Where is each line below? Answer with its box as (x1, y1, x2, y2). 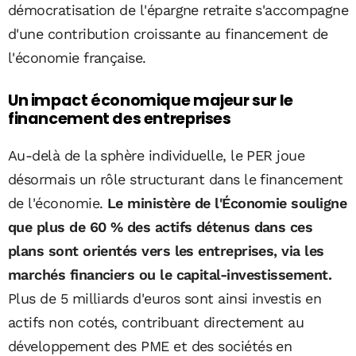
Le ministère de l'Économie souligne (103, 194, 347, 211)
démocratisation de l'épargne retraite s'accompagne (8, 2, 348, 19)
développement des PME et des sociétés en (8, 337, 292, 354)
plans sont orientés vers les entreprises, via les (8, 242, 324, 259)
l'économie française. (8, 49, 146, 67)
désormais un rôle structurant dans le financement (8, 170, 343, 188)
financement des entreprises (8, 108, 231, 130)
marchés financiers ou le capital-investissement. (8, 265, 332, 283)
